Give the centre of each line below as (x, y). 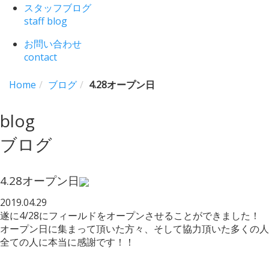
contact (41, 57)
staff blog (46, 21)
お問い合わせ (53, 44)
